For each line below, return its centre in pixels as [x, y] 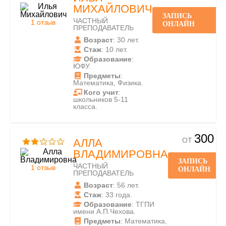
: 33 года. [117, 195]
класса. [85, 106]
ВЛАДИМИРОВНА [121, 154]
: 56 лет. [126, 185]
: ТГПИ [143, 204]
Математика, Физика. [108, 83]
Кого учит [101, 92]
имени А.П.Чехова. [104, 211]
